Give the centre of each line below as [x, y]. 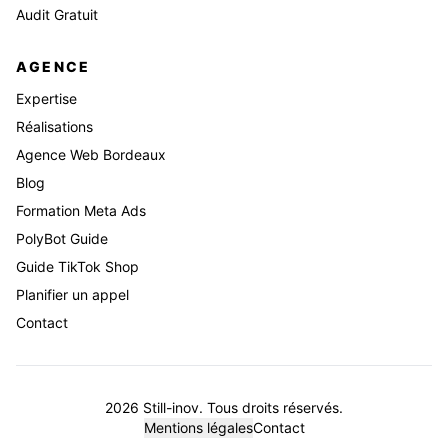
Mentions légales [198, 428]
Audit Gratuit [57, 15]
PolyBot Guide [62, 239]
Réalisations [54, 127]
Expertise [46, 99]
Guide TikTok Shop [77, 267]
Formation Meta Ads [81, 211]
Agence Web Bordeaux [91, 155]
